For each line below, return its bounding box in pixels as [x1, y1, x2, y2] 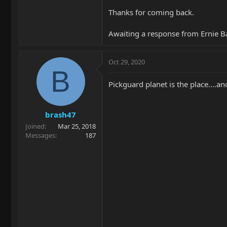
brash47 [45, 109, 76, 120]
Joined [25, 122, 45, 131]
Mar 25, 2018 [58, 122, 96, 131]
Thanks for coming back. [108, 7, 194, 17]
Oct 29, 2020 [108, 57, 145, 66]
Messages [25, 131, 55, 140]
